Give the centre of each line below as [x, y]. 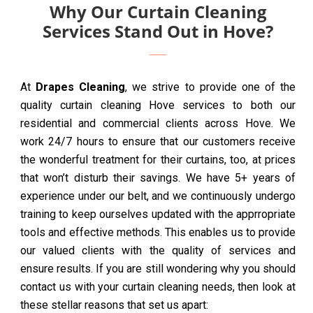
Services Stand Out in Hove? [158, 31]
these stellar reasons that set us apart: [114, 305]
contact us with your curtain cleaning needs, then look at [158, 287]
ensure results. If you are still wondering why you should [158, 269]
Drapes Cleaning [81, 87]
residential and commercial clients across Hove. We [158, 123]
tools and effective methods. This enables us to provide [158, 232]
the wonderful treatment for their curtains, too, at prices [158, 160]
